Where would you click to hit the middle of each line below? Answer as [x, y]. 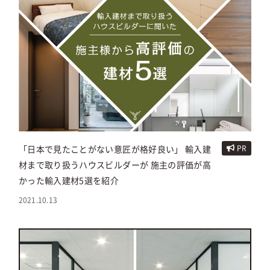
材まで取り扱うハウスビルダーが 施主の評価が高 [115, 165]
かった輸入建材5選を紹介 [69, 181]
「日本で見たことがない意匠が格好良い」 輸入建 [115, 149]
